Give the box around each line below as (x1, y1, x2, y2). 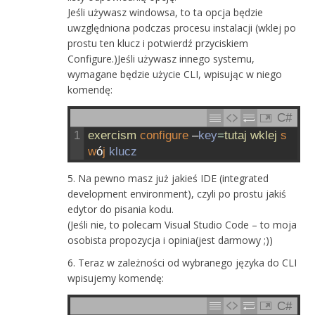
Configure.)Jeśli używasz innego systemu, (67, 52, 255, 66)
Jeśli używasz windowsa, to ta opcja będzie (67, 6, 264, 20)
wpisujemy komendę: (67, 271, 165, 285)
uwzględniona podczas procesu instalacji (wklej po (67, 21, 297, 35)
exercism (88, 128, 141, 142)
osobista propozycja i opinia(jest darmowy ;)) (67, 233, 274, 247)
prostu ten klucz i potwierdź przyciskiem (67, 37, 249, 51)
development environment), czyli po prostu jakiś (67, 186, 287, 200)
